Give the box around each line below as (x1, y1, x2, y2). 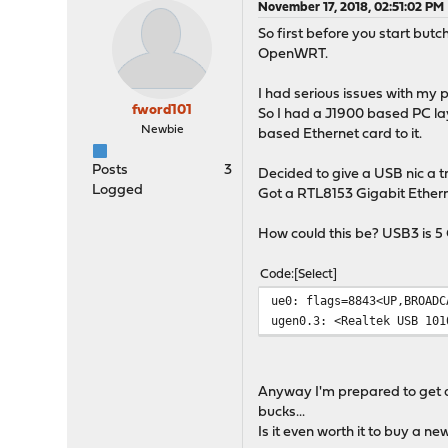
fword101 (132, 103, 193, 118)
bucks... (258, 405, 306, 420)
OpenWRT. (258, 47, 329, 62)
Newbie (140, 124, 184, 136)
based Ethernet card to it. (258, 127, 423, 142)
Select (298, 268, 334, 281)
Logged (92, 183, 144, 198)
